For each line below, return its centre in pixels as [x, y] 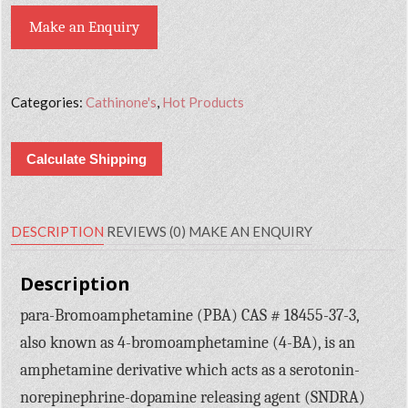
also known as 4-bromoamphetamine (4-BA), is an [188, 342]
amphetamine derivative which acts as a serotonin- [190, 370]
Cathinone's [122, 102]
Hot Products [204, 102]
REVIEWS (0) [147, 231]
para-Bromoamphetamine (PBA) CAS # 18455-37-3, [190, 315]
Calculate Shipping [87, 158]
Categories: [49, 102]
